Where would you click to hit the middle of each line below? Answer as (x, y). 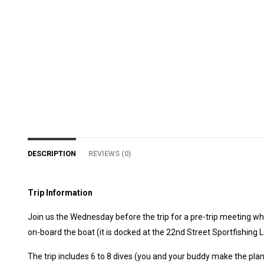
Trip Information (60, 192)
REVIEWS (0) (110, 153)
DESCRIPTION (52, 153)
